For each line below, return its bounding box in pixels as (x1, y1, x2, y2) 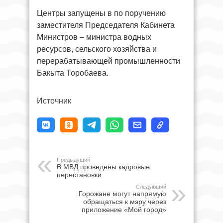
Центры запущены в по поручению (37, 9, 166, 17)
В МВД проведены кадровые (57, 163, 150, 171)
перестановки (57, 171, 102, 179)
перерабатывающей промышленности (37, 57, 180, 65)
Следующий (136, 184, 166, 190)
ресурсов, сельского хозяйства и (37, 45, 157, 53)
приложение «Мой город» (82, 206, 166, 214)
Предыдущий (57, 157, 90, 163)
